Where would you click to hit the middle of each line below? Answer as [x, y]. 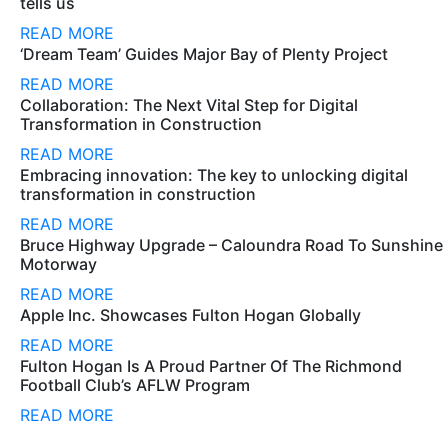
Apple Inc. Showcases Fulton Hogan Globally [190, 315]
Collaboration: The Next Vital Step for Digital [189, 105]
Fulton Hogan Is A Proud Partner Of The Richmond [211, 366]
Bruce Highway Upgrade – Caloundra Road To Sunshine [231, 245]
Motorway [58, 264]
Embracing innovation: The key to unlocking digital [214, 175]
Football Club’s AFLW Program [135, 385]
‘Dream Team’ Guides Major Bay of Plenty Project [204, 54]
